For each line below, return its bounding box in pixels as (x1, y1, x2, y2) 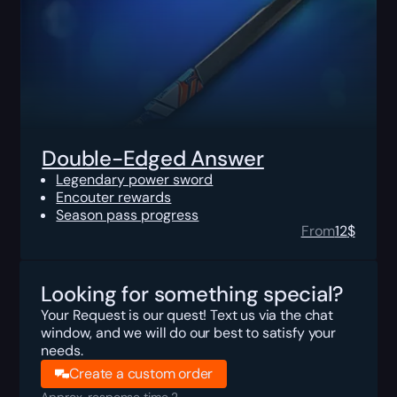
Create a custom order (69, 363, 214, 383)
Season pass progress (56, 205, 199, 224)
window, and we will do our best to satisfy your (41, 323, 336, 342)
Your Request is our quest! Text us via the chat (41, 305, 333, 324)
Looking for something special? (41, 279, 344, 307)
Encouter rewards (56, 187, 172, 206)
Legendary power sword (56, 169, 214, 189)
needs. (41, 340, 83, 360)
